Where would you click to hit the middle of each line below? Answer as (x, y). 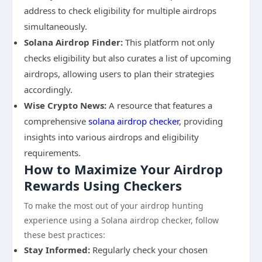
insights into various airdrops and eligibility (111, 137)
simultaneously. (56, 26)
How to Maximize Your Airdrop (123, 169)
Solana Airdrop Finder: (73, 42)
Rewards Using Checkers (103, 185)
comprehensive (56, 121)
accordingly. (48, 89)
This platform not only (169, 42)
